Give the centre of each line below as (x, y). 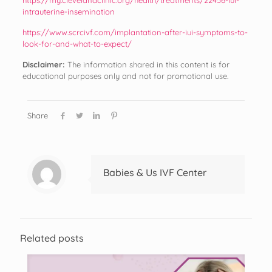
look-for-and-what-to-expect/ (77, 43)
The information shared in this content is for (148, 64)
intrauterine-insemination (68, 11)
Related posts (52, 238)
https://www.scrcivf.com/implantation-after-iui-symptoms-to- (135, 32)
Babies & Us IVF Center (155, 172)
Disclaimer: (45, 64)
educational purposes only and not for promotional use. (125, 76)
